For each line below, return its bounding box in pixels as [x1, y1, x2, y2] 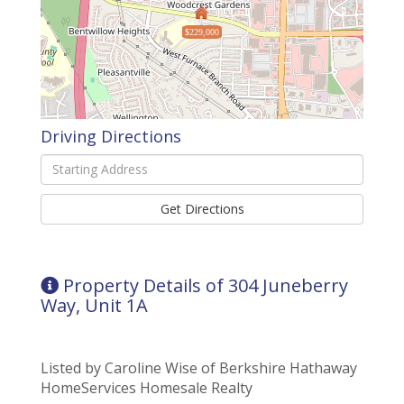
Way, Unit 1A [41, 292, 148, 317]
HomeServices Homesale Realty [41, 377, 252, 398]
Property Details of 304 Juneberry [63, 272, 348, 298]
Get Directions [160, 199, 244, 217]
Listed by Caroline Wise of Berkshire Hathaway [41, 357, 357, 378]
